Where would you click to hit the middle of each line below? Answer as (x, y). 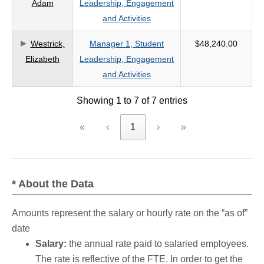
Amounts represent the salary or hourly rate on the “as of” (130, 213)
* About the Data (53, 184)
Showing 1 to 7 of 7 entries (132, 100)
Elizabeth (42, 59)
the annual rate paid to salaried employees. (158, 244)
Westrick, (47, 44)
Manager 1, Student (127, 44)
